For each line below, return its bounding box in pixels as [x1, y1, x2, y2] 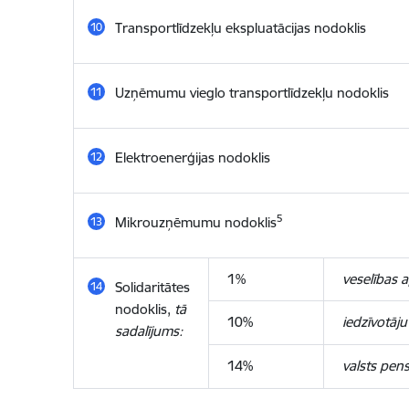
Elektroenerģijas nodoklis [114, 149, 270, 166]
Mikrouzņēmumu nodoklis [114, 214, 277, 231]
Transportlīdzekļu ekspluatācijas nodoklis [114, 19, 366, 37]
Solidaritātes [114, 278, 190, 296]
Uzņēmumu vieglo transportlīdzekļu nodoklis [114, 84, 389, 101]
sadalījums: [114, 322, 183, 340]
